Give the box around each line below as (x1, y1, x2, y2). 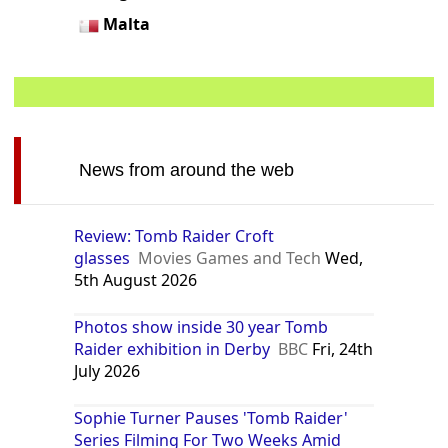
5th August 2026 (74, 268, 198, 291)
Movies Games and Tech (138, 246, 322, 269)
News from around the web (78, 159, 294, 180)
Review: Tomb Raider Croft (74, 224, 275, 247)
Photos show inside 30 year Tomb (74, 315, 329, 338)
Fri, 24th (308, 337, 374, 360)
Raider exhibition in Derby (74, 337, 271, 360)
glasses (74, 246, 131, 269)
